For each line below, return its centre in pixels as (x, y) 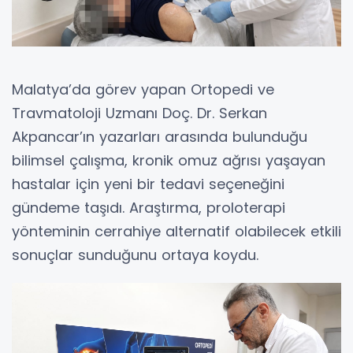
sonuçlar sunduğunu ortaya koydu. (135, 255)
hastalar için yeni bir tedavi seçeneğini (148, 184)
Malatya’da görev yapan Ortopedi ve (143, 89)
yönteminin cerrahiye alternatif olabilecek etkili (176, 231)
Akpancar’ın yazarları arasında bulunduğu (160, 136)
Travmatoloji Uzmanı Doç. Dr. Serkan (139, 113)
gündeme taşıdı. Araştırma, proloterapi (149, 207)
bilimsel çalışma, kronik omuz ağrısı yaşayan (169, 160)
